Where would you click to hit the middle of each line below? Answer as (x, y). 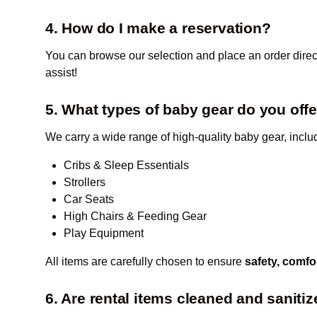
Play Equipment (104, 233)
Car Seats (89, 199)
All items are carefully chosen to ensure (145, 261)
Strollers (85, 182)
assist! (61, 73)
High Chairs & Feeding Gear (135, 216)
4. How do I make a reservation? (158, 28)
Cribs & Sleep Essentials (126, 165)
